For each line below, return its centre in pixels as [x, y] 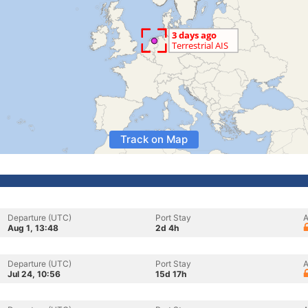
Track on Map [154, 139]
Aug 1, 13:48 [33, 228]
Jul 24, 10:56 [34, 274]
